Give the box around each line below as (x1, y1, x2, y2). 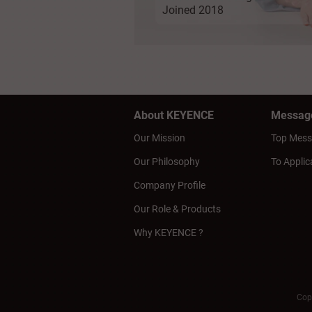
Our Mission (134, 132, 185, 143)
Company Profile (134, 179, 205, 191)
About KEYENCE (134, 108, 214, 122)
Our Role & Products (134, 203, 221, 214)
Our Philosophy (134, 155, 200, 167)
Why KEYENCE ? (134, 226, 203, 238)
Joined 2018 (162, 3, 224, 17)
